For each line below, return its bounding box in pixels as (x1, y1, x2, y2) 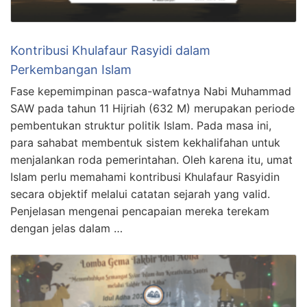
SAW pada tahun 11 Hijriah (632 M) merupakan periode (10, 101, 295, 115)
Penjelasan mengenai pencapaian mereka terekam (10, 204, 269, 218)
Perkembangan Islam (10, 62, 132, 77)
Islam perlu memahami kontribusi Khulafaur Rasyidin (10, 169, 280, 184)
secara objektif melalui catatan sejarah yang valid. (10, 186, 270, 201)
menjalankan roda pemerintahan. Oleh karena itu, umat (10, 152, 293, 167)
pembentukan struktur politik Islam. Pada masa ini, (10, 118, 271, 132)
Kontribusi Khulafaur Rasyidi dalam (10, 42, 210, 58)
